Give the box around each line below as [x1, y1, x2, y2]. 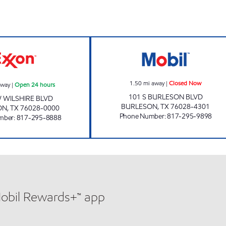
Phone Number [119, 111, 164, 121]
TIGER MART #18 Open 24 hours [14, 37, 131, 47]
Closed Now [169, 79, 202, 87]
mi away [143, 79, 165, 87]
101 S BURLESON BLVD [128, 92, 203, 102]
